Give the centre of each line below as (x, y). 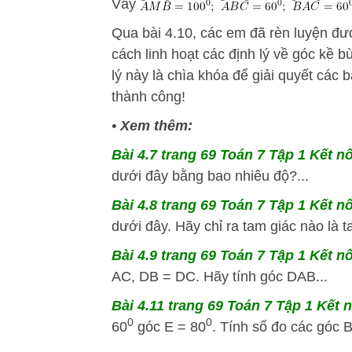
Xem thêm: (156, 126)
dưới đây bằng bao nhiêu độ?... (210, 176)
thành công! (148, 97)
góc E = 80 (170, 327)
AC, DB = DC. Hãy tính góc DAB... (220, 277)
